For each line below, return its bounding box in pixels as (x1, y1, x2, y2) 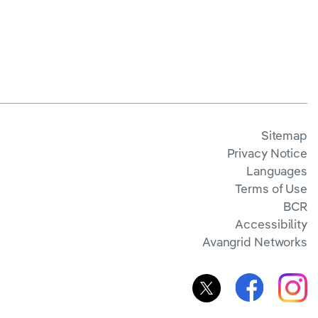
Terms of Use (235, 181, 307, 196)
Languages (246, 163, 307, 178)
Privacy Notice (226, 146, 307, 160)
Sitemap (261, 128, 307, 143)
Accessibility (235, 216, 307, 231)
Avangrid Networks (202, 234, 307, 249)
